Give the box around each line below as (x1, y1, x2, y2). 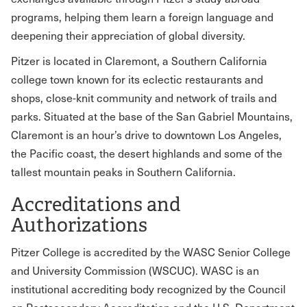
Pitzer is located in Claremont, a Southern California (11, 53, 267, 68)
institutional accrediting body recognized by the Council (11, 282, 286, 296)
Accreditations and (11, 193, 181, 217)
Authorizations (11, 213, 147, 237)
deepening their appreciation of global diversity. (11, 28, 245, 42)
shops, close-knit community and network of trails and (11, 90, 277, 105)
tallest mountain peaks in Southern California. (11, 164, 236, 179)
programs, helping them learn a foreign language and (11, 10, 273, 24)
